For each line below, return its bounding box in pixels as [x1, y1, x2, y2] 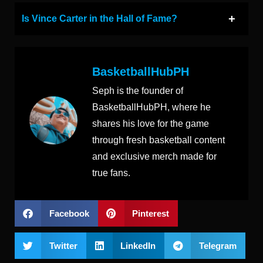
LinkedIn [120, 240, 156, 251]
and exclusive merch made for [92, 151, 217, 161]
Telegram [198, 240, 237, 251]
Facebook [49, 208, 89, 218]
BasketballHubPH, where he [92, 102, 211, 112]
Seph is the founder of [92, 85, 183, 96]
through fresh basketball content [92, 134, 225, 145]
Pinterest [132, 208, 169, 218]
